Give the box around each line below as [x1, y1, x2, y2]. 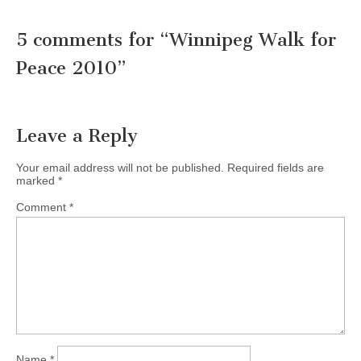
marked [16, 173, 58, 187]
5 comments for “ [16, 28, 169, 51]
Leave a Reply [16, 124, 138, 147]
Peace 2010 [16, 56, 117, 79]
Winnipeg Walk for [169, 28, 336, 51]
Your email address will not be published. [16, 160, 224, 174]
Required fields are [227, 160, 324, 174]
